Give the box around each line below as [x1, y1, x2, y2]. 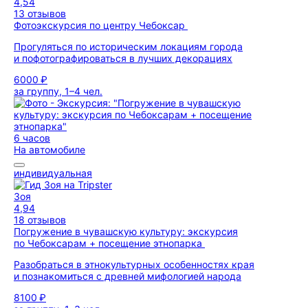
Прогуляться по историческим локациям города [14, 41, 243, 52]
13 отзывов [14, 8, 66, 19]
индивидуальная [14, 167, 92, 179]
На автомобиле [14, 144, 85, 155]
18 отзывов [14, 214, 66, 225]
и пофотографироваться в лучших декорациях [14, 52, 232, 64]
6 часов [14, 132, 50, 144]
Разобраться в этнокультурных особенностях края [14, 258, 254, 270]
